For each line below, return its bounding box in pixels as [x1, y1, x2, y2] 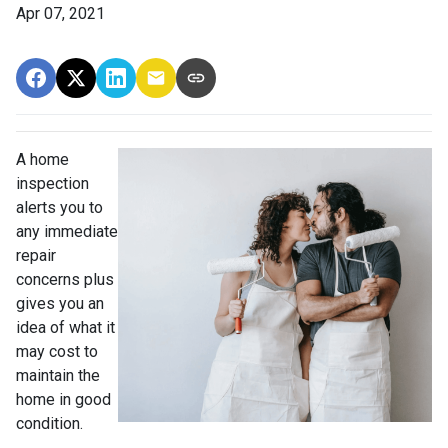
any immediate [16, 221, 118, 241]
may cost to [16, 341, 98, 361]
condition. [16, 413, 87, 433]
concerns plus [16, 269, 114, 289]
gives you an [16, 293, 104, 313]
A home [16, 149, 69, 169]
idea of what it [16, 317, 115, 337]
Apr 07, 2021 [16, 3, 105, 23]
